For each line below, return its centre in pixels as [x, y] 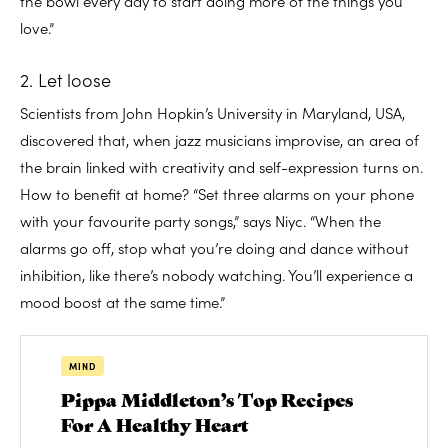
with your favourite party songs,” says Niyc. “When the [200, 220]
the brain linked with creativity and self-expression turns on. [221, 166]
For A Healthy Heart [154, 423]
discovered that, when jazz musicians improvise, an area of [219, 139]
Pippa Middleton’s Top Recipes [207, 398]
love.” [37, 27]
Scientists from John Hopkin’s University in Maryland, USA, [212, 112]
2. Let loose [65, 79]
